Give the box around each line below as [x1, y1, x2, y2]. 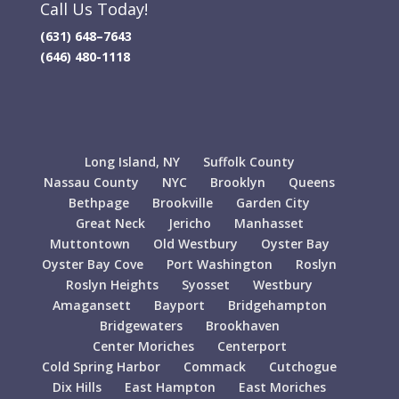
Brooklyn [210, 174, 266, 191]
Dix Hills [53, 379, 102, 396]
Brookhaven [205, 317, 280, 335]
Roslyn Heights [66, 276, 159, 294]
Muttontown [49, 235, 130, 253]
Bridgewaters [99, 317, 183, 335]
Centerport [216, 338, 287, 355]
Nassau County [44, 174, 140, 191]
